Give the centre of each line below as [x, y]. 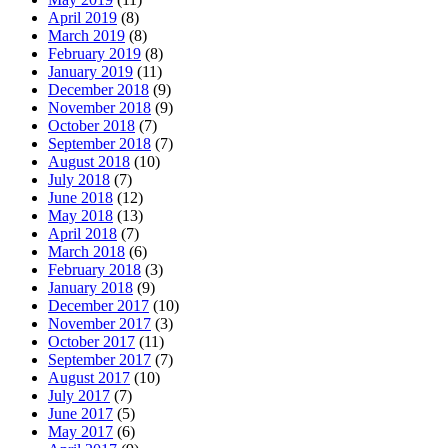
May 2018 [80, 215]
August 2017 [89, 377]
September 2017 [99, 359]
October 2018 [91, 125]
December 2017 [98, 305]
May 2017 [80, 431]
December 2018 [98, 89]
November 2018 [99, 107]
